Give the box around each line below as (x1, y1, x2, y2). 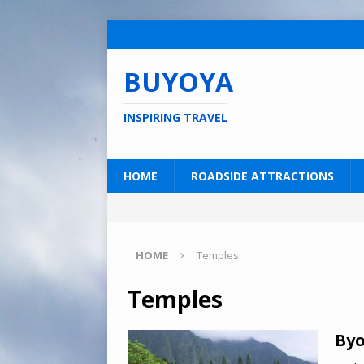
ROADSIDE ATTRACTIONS (191, 168, 334, 184)
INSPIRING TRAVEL (123, 110, 227, 125)
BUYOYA (123, 64, 233, 99)
